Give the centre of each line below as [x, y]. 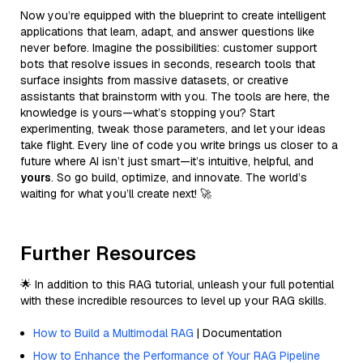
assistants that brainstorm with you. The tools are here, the [175, 96]
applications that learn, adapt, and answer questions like [167, 31]
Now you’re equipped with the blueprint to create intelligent [173, 15]
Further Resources [108, 253]
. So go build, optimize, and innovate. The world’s [179, 177]
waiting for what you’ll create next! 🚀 [116, 193]
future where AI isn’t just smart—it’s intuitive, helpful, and [167, 161]
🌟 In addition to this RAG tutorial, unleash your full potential [177, 284]
